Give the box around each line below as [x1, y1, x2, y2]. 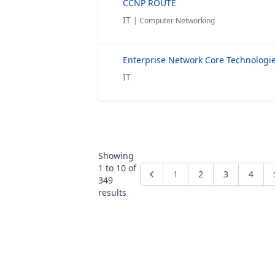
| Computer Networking [133, 15, 215, 26]
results [98, 187, 126, 198]
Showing [98, 150, 134, 161]
